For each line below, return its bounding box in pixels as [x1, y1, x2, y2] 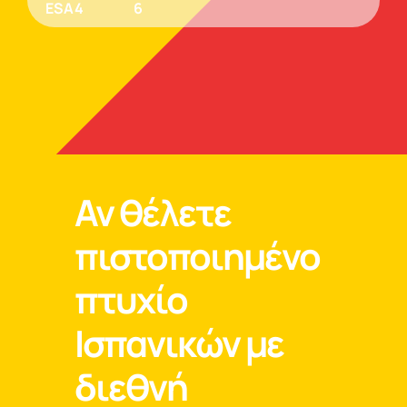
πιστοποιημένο [74, 231, 321, 282]
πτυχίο [74, 274, 188, 325]
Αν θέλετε [74, 187, 232, 238]
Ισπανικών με [74, 318, 284, 369]
